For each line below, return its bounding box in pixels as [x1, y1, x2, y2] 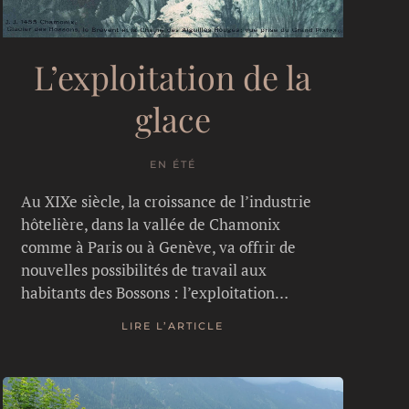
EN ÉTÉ [149, 157, 196, 171]
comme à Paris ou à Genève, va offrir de [20, 236, 296, 257]
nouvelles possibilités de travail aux [20, 258, 267, 280]
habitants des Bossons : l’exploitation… [20, 281, 288, 303]
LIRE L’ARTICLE [121, 320, 225, 333]
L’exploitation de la [34, 54, 312, 99]
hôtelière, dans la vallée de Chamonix [20, 213, 280, 235]
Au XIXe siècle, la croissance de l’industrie [20, 190, 311, 212]
